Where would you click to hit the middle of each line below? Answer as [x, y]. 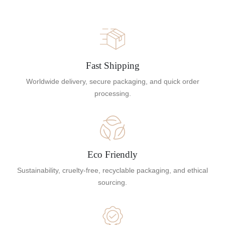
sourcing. [113, 182]
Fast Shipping [113, 66]
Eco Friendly [113, 154]
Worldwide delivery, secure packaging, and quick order [113, 81]
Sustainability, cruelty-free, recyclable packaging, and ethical [113, 170]
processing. [113, 93]
